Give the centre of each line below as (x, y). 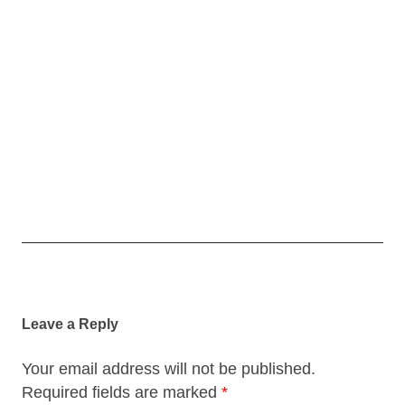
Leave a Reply (70, 324)
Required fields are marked (122, 392)
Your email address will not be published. (169, 368)
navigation (55, 310)
